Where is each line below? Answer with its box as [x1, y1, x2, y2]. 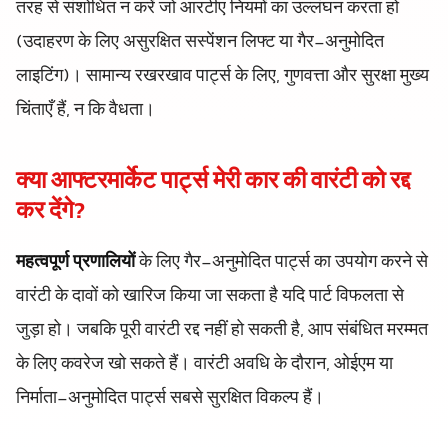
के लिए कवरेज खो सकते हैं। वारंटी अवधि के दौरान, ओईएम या [16, 350, 393, 379]
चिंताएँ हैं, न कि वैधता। [16, 97, 155, 125]
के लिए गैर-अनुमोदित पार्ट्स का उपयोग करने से [135, 248, 428, 277]
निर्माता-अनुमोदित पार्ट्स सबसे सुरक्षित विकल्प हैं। [16, 384, 324, 413]
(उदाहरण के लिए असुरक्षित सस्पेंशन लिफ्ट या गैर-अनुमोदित [16, 29, 384, 57]
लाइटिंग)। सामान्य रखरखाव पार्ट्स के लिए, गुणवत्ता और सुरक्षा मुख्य [16, 63, 429, 91]
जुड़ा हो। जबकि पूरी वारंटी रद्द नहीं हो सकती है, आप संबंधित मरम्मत [16, 316, 428, 345]
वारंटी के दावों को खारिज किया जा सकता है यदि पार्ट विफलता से [16, 282, 404, 311]
